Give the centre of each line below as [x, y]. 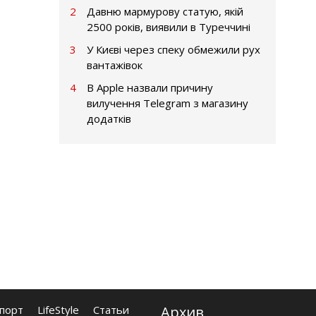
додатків [109, 118]
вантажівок [114, 65]
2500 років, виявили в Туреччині [168, 26]
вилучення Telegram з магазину [167, 103]
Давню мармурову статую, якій [165, 11]
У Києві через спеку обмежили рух [173, 49]
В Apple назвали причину [150, 87]
